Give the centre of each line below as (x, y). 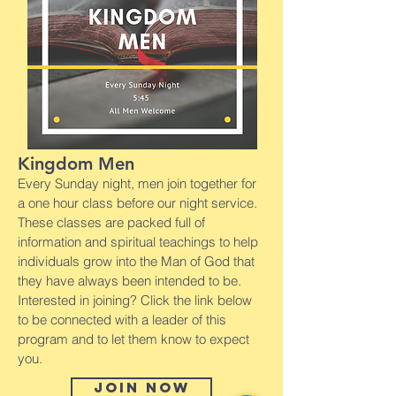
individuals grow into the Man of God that (136, 261)
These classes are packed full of (111, 222)
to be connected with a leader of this (122, 319)
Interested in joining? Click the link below (135, 300)
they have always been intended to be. (129, 280)
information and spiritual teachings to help (138, 241)
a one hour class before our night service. (137, 202)
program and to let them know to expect (133, 339)
